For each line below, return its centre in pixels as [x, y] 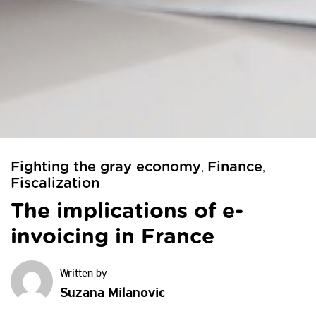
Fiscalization [55, 184]
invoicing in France [113, 237]
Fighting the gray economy [106, 168]
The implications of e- [127, 212]
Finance [235, 168]
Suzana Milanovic [113, 294]
